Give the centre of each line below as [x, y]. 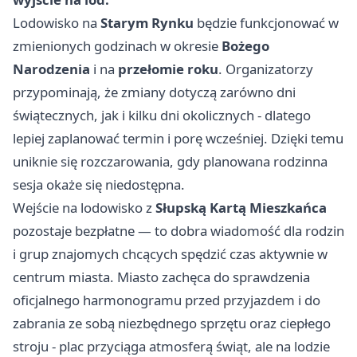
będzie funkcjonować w [266, 23]
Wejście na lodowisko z [84, 208]
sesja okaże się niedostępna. [99, 185]
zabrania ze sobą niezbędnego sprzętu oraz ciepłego [172, 324]
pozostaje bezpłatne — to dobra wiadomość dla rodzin [178, 231]
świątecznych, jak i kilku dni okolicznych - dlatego [162, 116]
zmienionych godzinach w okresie [117, 46]
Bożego [245, 46]
